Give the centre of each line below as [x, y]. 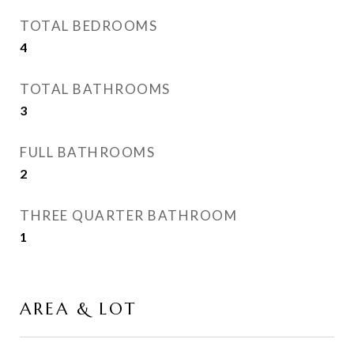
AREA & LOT [78, 309]
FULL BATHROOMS [87, 152]
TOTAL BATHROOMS [95, 89]
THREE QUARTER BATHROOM [128, 215]
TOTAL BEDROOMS [88, 26]
